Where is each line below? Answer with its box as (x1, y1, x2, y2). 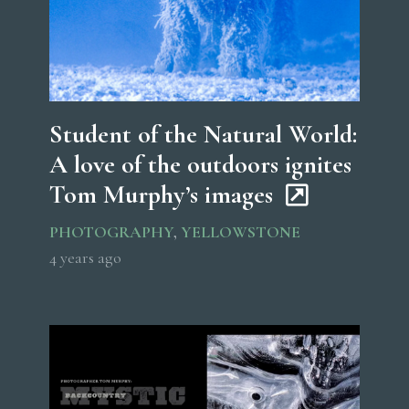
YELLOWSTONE (181, 222, 300, 243)
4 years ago (49, 247, 121, 268)
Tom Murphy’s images (49, 179, 273, 211)
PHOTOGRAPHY (49, 222, 173, 243)
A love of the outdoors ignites (49, 149, 351, 181)
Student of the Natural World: (49, 119, 357, 151)
